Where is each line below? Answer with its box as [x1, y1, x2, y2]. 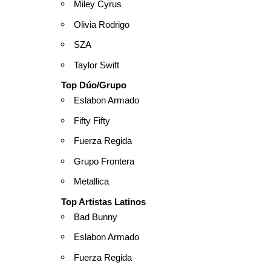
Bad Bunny [74, 211, 117, 222]
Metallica [74, 176, 109, 187]
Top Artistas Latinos [61, 196, 146, 207]
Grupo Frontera [74, 155, 134, 166]
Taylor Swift [74, 59, 119, 70]
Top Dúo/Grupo [61, 80, 126, 91]
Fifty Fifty [74, 115, 110, 126]
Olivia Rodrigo [74, 19, 129, 30]
